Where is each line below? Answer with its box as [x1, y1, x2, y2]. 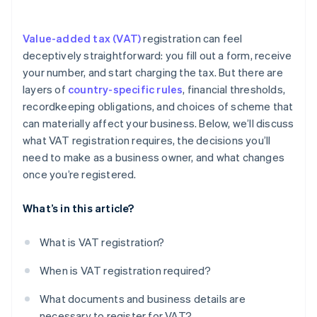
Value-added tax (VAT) [23, 31, 142, 46]
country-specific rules [68, 82, 183, 97]
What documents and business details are [40, 292, 246, 306]
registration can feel [141, 31, 243, 46]
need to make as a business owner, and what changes [23, 150, 285, 165]
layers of [23, 82, 68, 97]
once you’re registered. [23, 167, 137, 182]
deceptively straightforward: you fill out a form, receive [23, 48, 292, 63]
